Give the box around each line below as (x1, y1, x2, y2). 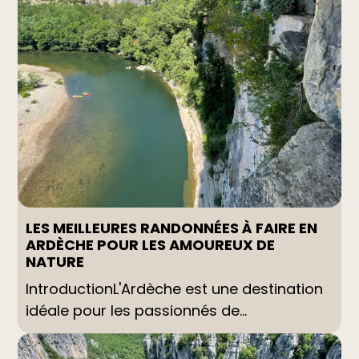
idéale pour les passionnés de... (26, 301, 248, 321)
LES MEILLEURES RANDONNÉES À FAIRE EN (26, 218, 318, 239)
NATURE (26, 252, 85, 272)
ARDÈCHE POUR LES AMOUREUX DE (26, 235, 276, 256)
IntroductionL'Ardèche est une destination (26, 279, 324, 300)
